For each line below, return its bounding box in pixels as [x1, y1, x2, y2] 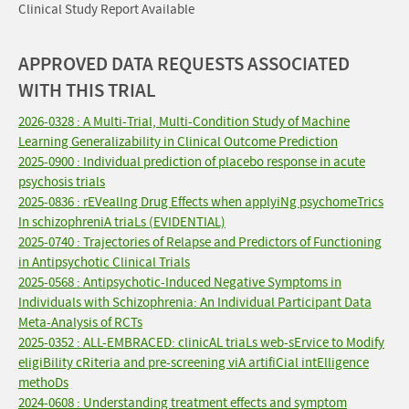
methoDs [18, 374, 68, 393]
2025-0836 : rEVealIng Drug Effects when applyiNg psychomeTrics [18, 194, 383, 212]
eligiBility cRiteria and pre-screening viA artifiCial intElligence [18, 354, 369, 372]
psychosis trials [18, 173, 105, 192]
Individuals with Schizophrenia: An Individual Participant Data [18, 294, 372, 312]
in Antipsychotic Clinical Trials [18, 254, 190, 272]
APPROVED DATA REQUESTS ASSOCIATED [18, 52, 350, 78]
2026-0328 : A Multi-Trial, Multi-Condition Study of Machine [18, 113, 350, 131]
